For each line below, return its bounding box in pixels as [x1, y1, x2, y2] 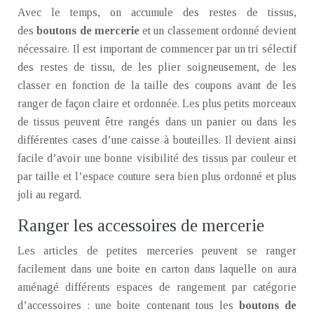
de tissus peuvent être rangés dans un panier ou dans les [18, 116, 296, 128]
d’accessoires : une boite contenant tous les [18, 299, 239, 311]
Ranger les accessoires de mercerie [18, 216, 264, 235]
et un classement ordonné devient [139, 25, 296, 36]
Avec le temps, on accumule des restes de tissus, [18, 6, 296, 18]
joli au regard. [18, 189, 81, 200]
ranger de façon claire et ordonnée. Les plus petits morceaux [18, 97, 296, 109]
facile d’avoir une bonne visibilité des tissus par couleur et [18, 152, 296, 164]
